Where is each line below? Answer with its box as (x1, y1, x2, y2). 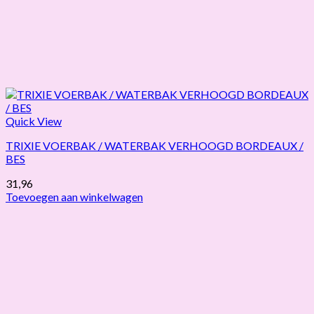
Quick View (6, 114, 62, 128)
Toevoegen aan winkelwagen (6, 189, 143, 203)
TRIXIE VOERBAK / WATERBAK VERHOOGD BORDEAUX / (6, 138, 303, 152)
